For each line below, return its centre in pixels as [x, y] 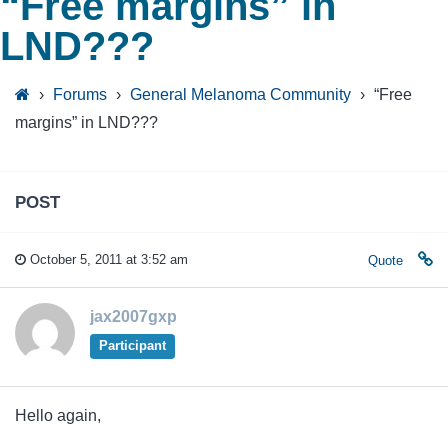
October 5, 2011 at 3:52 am [107, 260]
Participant [132, 346]
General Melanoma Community [240, 95]
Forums [80, 95]
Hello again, [58, 416]
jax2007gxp [133, 317]
